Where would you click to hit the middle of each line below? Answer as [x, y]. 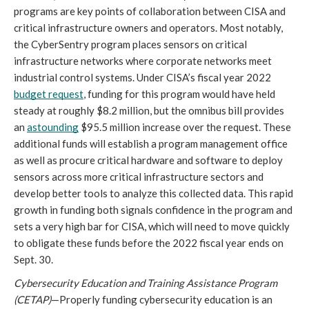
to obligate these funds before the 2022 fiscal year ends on [149, 242]
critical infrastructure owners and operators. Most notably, [148, 27]
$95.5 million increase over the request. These [185, 127]
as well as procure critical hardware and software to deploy [148, 160]
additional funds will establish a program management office [151, 143]
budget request [49, 93]
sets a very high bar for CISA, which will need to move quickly [152, 226]
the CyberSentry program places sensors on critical [130, 44]
